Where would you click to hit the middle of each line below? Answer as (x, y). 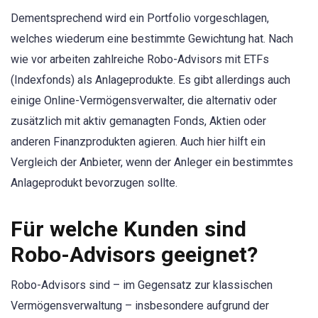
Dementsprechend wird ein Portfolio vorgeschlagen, (140, 18)
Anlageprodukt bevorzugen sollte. (94, 182)
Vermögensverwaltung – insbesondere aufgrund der (140, 306)
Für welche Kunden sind (128, 229)
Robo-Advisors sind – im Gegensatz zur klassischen (142, 285)
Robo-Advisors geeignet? (134, 255)
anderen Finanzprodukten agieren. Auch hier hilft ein (138, 141)
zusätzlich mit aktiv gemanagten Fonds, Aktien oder (138, 121)
